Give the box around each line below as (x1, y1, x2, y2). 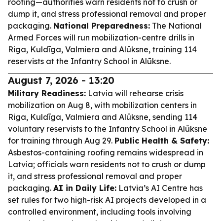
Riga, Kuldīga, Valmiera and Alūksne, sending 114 (8, 112, 197, 122)
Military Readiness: (8, 88, 86, 98)
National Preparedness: (53, 21, 150, 31)
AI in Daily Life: (53, 183, 116, 193)
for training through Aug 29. (8, 136, 114, 146)
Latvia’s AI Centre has (116, 183, 203, 193)
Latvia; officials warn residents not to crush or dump (8, 159, 206, 169)
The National (150, 21, 202, 31)
